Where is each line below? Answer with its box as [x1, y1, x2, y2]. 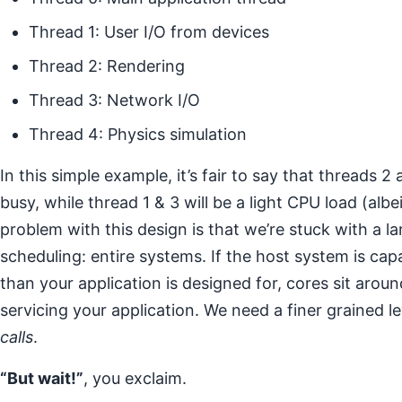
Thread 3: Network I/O [29, 91, 200, 109]
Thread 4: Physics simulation [29, 125, 247, 144]
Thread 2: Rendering [29, 57, 185, 75]
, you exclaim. [83, 369, 187, 388]
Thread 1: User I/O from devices [29, 22, 269, 41]
